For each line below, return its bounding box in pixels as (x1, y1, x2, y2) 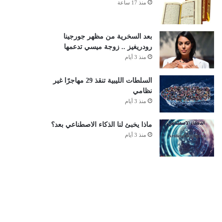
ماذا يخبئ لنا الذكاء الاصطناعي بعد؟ (51, 121, 152, 128)
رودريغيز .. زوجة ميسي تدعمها (63, 43, 152, 51)
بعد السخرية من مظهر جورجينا (63, 33, 152, 40)
